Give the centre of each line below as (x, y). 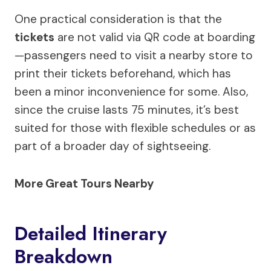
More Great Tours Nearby (84, 183)
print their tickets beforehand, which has (123, 73)
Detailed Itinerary (91, 233)
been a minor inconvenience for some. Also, (131, 91)
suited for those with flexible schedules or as (135, 128)
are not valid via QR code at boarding (155, 37)
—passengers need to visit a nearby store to (134, 55)
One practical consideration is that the (118, 19)
